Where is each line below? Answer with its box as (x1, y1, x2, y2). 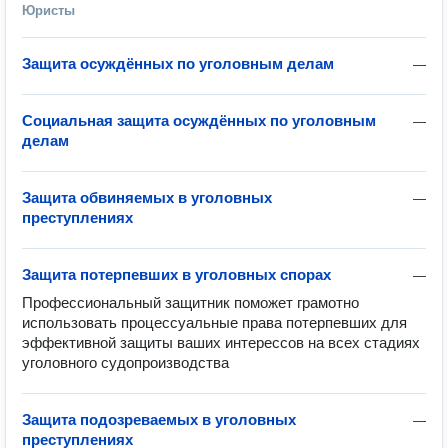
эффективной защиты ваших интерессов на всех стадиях (22, 334, 420, 351)
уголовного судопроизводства (22, 354, 233, 371)
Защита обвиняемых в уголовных (22, 189, 272, 206)
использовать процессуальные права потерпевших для (22, 314, 407, 331)
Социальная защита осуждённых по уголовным (22, 112, 376, 129)
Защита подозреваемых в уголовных (22, 411, 296, 428)
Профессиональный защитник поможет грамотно (22, 294, 359, 311)
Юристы (22, 3, 75, 18)
